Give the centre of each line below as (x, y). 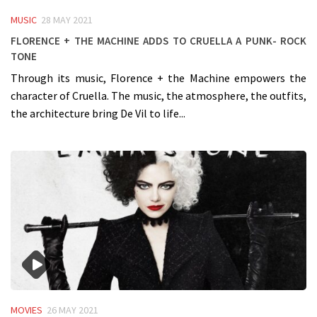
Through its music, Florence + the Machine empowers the (158, 78)
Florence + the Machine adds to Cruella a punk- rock (158, 39)
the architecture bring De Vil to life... (98, 114)
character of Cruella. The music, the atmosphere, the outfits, (158, 96)
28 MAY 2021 (67, 19)
